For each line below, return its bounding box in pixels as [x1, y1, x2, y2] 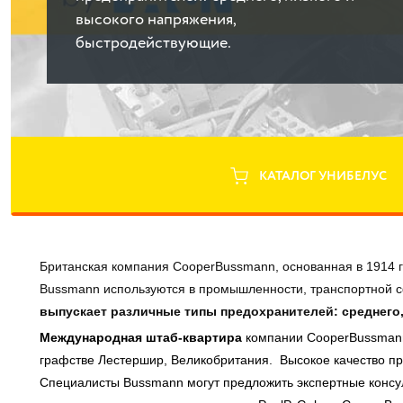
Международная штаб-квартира [40, 330, 246, 345]
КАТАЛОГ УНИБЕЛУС [259, 167, 387, 185]
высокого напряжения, [76, 8, 236, 31]
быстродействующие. [76, 31, 231, 55]
